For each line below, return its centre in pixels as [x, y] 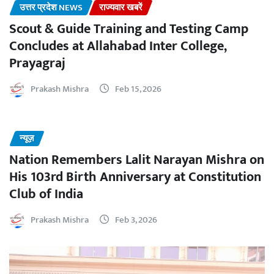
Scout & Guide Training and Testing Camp [129, 29]
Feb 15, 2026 [138, 89]
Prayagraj [37, 64]
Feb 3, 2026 [136, 220]
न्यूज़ [27, 138]
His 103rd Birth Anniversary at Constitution [135, 177]
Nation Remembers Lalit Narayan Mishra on [137, 160]
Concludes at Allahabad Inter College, [118, 46]
